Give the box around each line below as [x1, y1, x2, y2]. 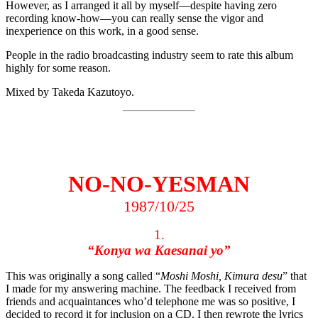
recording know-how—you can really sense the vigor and [6, 12, 263, 25]
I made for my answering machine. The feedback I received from [6, 283, 296, 295]
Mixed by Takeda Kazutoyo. [6, 86, 134, 99]
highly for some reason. [6, 62, 111, 75]
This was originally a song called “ [6, 270, 160, 283]
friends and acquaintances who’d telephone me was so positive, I [6, 295, 295, 308]
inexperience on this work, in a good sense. [6, 25, 199, 38]
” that [283, 270, 307, 283]
